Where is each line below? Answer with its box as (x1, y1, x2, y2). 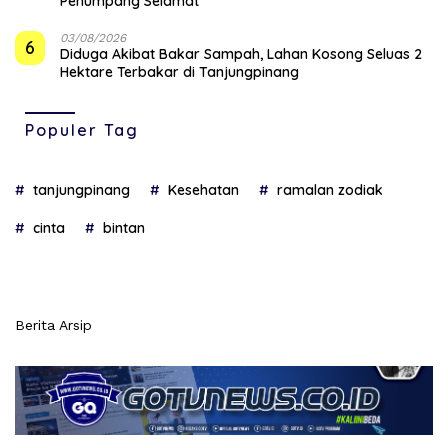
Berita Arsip (15, 317, 92, 334)
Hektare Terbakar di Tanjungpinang (60, 63, 299, 82)
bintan (103, 219, 145, 238)
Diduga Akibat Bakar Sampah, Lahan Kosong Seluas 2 (60, 45, 422, 64)
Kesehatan (168, 181, 239, 200)
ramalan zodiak (277, 181, 383, 200)
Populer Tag (25, 120, 139, 141)
